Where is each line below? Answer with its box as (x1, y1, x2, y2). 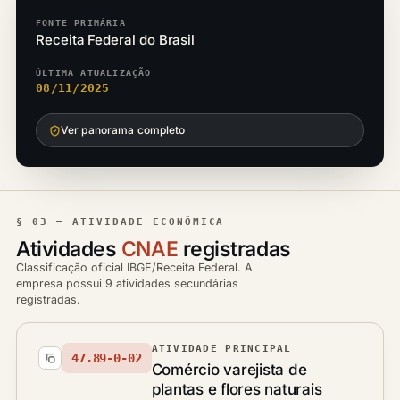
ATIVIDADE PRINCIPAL (151, 343, 292, 354)
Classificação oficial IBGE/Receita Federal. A (16, 261, 253, 274)
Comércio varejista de (151, 361, 307, 379)
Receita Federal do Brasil (36, 31, 196, 48)
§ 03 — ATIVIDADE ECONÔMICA (16, 216, 225, 228)
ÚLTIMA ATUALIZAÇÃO (36, 68, 152, 78)
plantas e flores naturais (151, 380, 322, 398)
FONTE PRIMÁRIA (36, 18, 126, 28)
